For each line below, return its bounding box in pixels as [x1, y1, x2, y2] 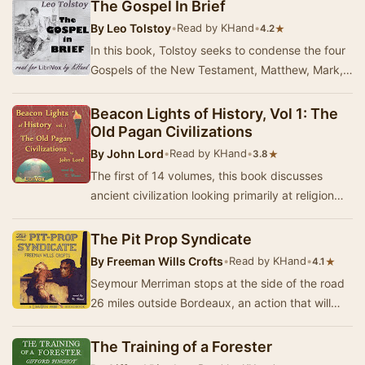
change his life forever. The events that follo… [90, 315, 333, 329]
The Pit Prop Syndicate [90, 231, 252, 248]
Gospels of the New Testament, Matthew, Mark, [90, 63, 343, 77]
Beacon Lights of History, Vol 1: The [90, 105, 338, 122]
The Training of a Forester [90, 338, 272, 355]
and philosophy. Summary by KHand [90, 208, 285, 222]
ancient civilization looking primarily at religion [90, 188, 334, 202]
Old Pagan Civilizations [90, 123, 253, 140]
